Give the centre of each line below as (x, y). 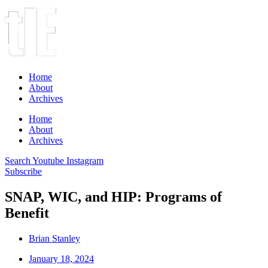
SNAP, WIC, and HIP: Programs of (113, 197)
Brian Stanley (54, 238)
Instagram (85, 161)
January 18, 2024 (61, 258)
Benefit (27, 213)
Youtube (48, 161)
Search (18, 161)
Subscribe (23, 171)
